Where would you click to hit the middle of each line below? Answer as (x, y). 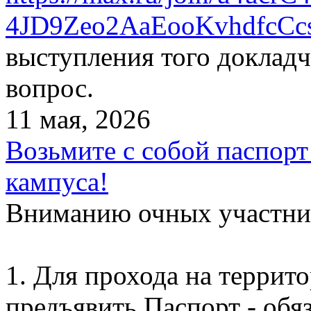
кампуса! (57, 181)
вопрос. (50, 87)
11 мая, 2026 (78, 119)
